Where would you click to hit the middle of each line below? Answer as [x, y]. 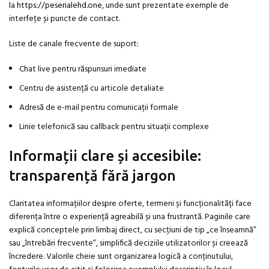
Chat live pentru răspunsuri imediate [83, 70]
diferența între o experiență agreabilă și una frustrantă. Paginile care [130, 217]
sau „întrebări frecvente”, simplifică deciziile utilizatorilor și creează [128, 244]
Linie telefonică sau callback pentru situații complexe [114, 127]
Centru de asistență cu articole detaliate [92, 89]
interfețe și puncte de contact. [65, 19]
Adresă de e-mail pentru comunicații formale [99, 108]
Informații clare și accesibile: [105, 156]
